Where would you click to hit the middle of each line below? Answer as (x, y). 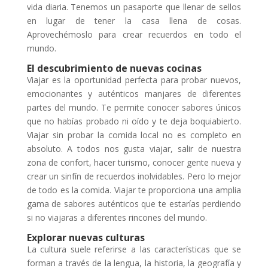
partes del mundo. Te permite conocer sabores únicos (134, 107)
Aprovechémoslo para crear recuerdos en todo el (134, 34)
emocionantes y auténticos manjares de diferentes (134, 93)
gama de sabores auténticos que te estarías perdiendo (134, 203)
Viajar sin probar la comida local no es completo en (134, 135)
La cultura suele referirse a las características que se (134, 249)
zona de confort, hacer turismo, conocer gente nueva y (134, 162)
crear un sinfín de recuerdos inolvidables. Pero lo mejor (134, 176)
